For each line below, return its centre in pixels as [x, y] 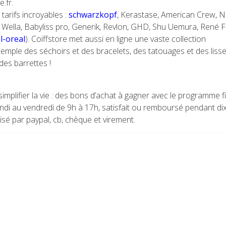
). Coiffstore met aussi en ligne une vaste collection [116, 39]
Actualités [35, 173]
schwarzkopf [93, 15]
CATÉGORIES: [35, 154]
